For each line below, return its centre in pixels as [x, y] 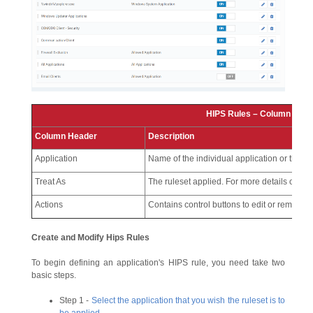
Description [171, 136]
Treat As [50, 181]
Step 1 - [75, 300]
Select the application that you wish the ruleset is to [188, 300]
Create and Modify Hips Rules [90, 237]
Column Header [66, 136]
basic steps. [54, 275]
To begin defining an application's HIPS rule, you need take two [158, 262]
